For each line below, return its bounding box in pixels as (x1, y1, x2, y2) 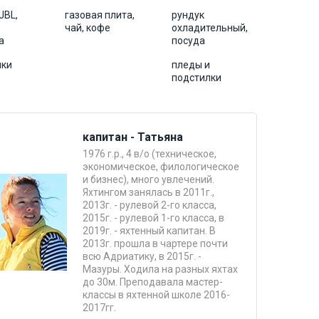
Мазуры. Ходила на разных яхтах (83, 263, 238, 275)
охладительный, (172, 21, 248, 33)
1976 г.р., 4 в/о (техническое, (83, 147, 216, 159)
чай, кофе (65, 21, 110, 33)
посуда (172, 34, 205, 46)
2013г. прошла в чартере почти (83, 237, 228, 249)
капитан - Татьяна (83, 130, 183, 144)
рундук (172, 9, 204, 21)
